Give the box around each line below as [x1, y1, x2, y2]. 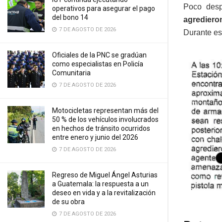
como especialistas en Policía [52, 60, 143, 68]
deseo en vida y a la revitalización [52, 189, 156, 197]
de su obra [52, 198, 85, 206]
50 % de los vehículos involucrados [52, 115, 159, 123]
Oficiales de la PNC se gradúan [52, 51, 147, 59]
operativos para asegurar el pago [52, 4, 155, 12]
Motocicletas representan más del [52, 107, 159, 114]
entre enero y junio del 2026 [52, 133, 138, 141]
